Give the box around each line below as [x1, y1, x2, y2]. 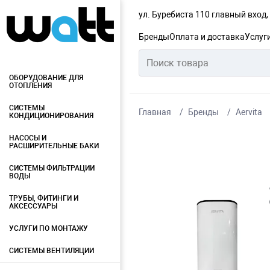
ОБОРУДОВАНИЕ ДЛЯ [9, 74, 83, 82]
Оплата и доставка [169, 32, 245, 42]
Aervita [236, 107, 262, 117]
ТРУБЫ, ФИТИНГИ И [9, 194, 78, 202]
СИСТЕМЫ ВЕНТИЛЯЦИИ [9, 246, 94, 255]
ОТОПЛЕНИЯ [9, 81, 52, 90]
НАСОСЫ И [9, 134, 46, 142]
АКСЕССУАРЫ [9, 202, 57, 210]
